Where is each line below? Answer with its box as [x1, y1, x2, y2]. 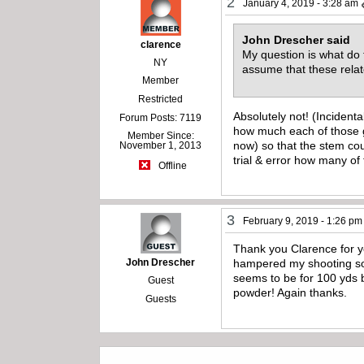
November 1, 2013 [119, 140, 202, 152]
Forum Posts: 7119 [119, 112, 202, 124]
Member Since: [127, 130, 194, 142]
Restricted [138, 93, 184, 106]
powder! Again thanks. [233, 286, 351, 300]
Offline [155, 159, 187, 171]
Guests [145, 293, 176, 305]
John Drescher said [242, 33, 351, 47]
